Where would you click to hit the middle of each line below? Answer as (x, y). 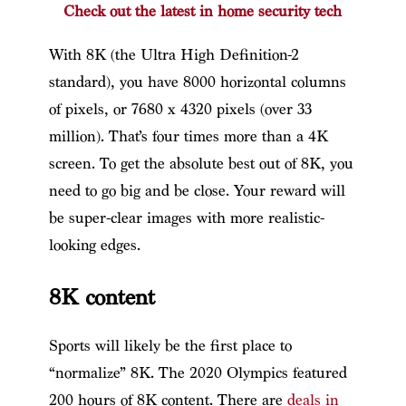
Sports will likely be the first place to (170, 345)
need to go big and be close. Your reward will (197, 190)
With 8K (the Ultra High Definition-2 (174, 54)
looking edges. (94, 245)
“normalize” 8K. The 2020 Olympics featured (198, 372)
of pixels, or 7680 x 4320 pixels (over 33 (180, 109)
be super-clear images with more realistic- (186, 217)
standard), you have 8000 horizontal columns (197, 82)
